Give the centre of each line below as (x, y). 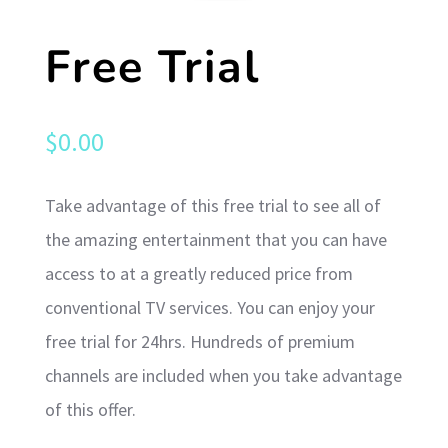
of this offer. (90, 409)
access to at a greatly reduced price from (198, 273)
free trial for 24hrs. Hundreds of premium (199, 341)
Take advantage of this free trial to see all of (212, 205)
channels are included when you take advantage (223, 375)
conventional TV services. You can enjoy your (209, 307)
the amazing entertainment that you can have (215, 239)
